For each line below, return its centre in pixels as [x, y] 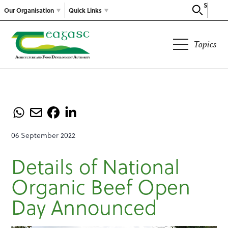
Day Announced [84, 207]
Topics [205, 44]
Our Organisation [29, 10]
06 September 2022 [44, 135]
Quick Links [85, 10]
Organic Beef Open [101, 186]
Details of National [96, 166]
